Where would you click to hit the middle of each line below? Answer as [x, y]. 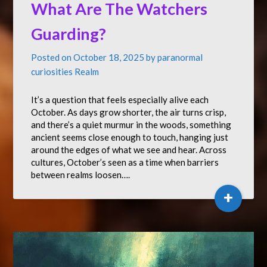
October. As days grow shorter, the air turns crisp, [129, 112]
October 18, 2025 [109, 57]
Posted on [52, 57]
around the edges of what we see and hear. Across [129, 150]
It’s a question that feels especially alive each [120, 100]
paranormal [180, 57]
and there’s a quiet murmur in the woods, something [131, 125]
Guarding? [69, 34]
